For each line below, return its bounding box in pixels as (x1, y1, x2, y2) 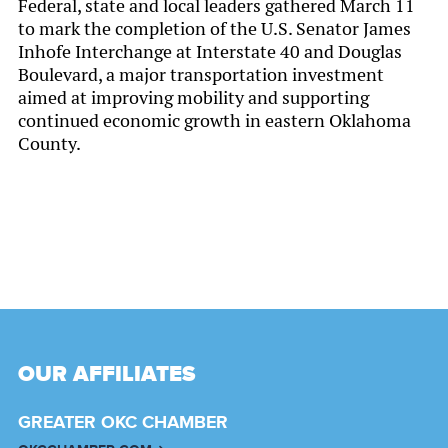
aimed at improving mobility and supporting (18, 85, 369, 109)
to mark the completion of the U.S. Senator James (18, 16, 411, 40)
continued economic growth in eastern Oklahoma (18, 108, 411, 132)
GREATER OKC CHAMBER (18, 411, 228, 434)
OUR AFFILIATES (18, 360, 195, 388)
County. (18, 131, 81, 155)
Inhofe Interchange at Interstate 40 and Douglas (18, 39, 402, 63)
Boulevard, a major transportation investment (18, 62, 384, 86)
